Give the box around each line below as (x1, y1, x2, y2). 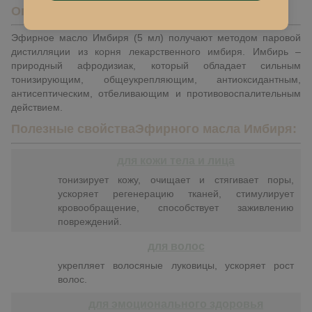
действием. (11, 101, 63, 113)
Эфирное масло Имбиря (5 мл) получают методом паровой (11, 31, 301, 43)
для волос (147, 239, 205, 252)
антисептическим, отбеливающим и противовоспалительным (11, 87, 301, 99)
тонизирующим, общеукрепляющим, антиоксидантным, (11, 73, 301, 85)
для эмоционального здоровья (88, 297, 263, 310)
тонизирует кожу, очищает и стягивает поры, (58, 173, 294, 185)
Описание (11, 3, 72, 18)
